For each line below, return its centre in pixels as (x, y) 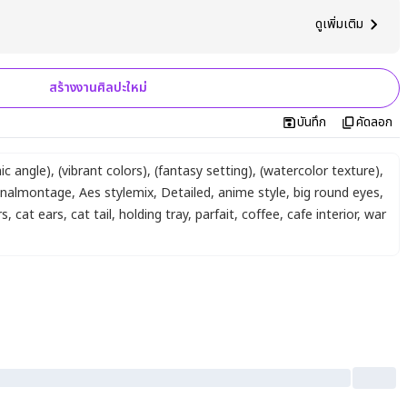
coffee (261, 215)
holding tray (154, 215)
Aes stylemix (116, 193)
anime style (252, 193)
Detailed (186, 193)
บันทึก (312, 122)
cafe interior (322, 215)
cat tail (91, 215)
